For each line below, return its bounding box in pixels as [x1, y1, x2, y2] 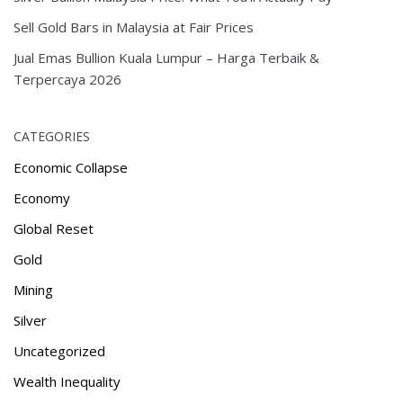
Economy [13, 189, 70, 208]
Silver [13, 311, 47, 330]
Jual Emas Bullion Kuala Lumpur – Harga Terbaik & [13, 49, 319, 67]
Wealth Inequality [13, 372, 121, 391]
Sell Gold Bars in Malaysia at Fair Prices [13, 18, 254, 37]
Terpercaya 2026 [13, 70, 121, 89]
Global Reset [13, 219, 94, 238]
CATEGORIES [13, 128, 90, 146]
